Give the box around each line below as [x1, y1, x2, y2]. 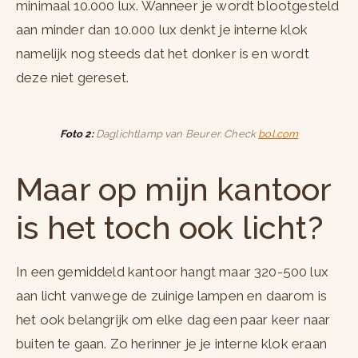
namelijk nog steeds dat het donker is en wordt [16, 46, 309, 62]
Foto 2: [59, 128, 93, 141]
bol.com [258, 128, 299, 141]
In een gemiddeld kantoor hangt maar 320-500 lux [16, 264, 328, 280]
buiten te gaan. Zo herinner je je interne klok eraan [16, 336, 327, 352]
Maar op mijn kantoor [16, 170, 332, 209]
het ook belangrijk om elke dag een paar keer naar [16, 312, 331, 328]
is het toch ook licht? [16, 209, 323, 247]
